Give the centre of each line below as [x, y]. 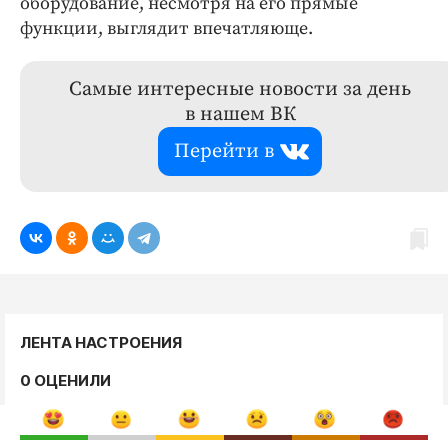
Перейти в [224, 151]
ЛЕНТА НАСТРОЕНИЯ [101, 342]
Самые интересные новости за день [240, 89]
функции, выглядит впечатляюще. [166, 28]
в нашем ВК [240, 114]
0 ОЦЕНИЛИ [65, 380]
